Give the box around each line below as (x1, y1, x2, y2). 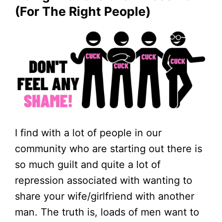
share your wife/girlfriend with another (15, 190, 194, 203)
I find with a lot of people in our (15, 127, 162, 139)
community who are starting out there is (15, 143, 202, 155)
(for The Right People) (15, 3, 151, 19)
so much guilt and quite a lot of (15, 159, 161, 171)
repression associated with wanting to (15, 174, 192, 187)
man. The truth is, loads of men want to (15, 206, 199, 219)
